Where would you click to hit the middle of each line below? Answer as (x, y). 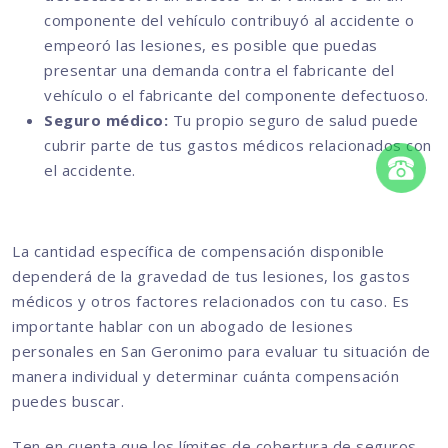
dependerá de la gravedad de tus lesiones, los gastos (211, 276)
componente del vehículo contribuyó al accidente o (229, 20)
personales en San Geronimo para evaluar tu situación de (221, 351)
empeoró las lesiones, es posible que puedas (211, 45)
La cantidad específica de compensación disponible (198, 251)
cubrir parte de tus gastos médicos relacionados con (238, 145)
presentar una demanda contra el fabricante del (219, 70)
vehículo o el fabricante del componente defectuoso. (236, 95)
